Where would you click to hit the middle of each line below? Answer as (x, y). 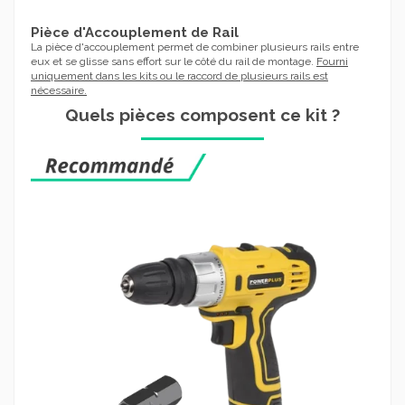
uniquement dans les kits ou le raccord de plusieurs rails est (179, 76)
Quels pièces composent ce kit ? (202, 115)
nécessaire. (59, 91)
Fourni (332, 62)
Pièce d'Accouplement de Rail (135, 33)
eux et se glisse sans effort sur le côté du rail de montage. (174, 62)
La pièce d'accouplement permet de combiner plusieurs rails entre (195, 47)
